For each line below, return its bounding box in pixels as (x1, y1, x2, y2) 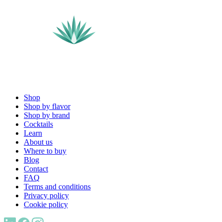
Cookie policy (24, 200, 68, 209)
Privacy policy (24, 191, 69, 200)
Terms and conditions (24, 182, 91, 191)
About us (24, 138, 53, 147)
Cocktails (24, 120, 53, 129)
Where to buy (24, 147, 66, 156)
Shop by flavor (24, 102, 70, 111)
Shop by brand (24, 111, 70, 120)
